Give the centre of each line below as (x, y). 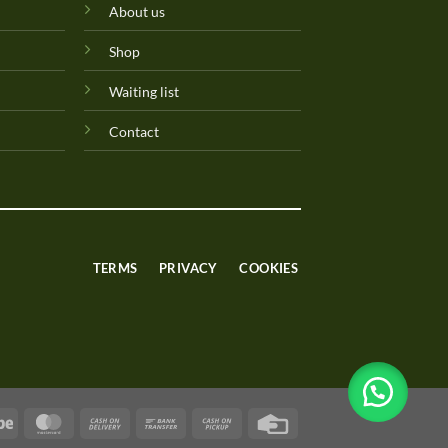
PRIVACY (188, 267)
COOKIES (269, 267)
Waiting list (144, 92)
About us (137, 12)
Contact (134, 132)
